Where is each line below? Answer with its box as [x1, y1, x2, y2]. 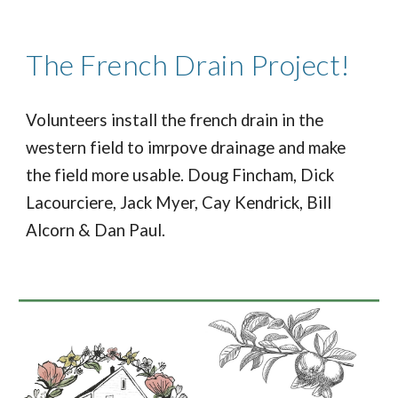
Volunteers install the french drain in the [26, 109, 324, 130]
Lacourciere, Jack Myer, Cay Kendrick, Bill [26, 192, 332, 212]
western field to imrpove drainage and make [26, 137, 346, 157]
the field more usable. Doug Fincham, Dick [26, 164, 335, 185]
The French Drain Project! [26, 46, 351, 82]
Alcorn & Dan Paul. [26, 219, 166, 240]
